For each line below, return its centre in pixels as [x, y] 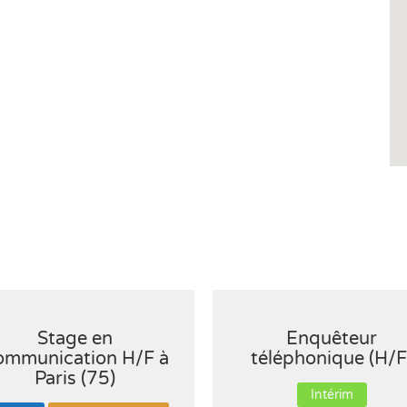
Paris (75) [75, 379]
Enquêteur [332, 339]
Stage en [75, 339]
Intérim [332, 395]
